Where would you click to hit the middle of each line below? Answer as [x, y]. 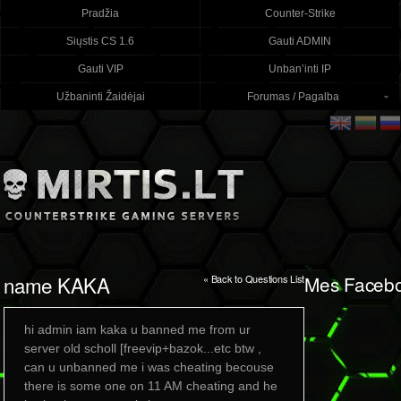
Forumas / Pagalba [293, 97]
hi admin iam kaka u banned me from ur [137, 329]
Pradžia [100, 13]
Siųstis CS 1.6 [100, 41]
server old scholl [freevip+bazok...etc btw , [142, 348]
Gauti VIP [100, 69]
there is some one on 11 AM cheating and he [150, 386]
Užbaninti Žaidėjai [100, 97]
